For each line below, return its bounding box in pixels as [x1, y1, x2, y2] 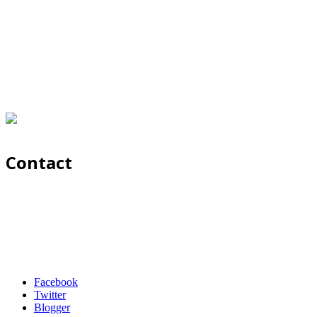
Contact [6, 151, 72, 175]
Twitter [34, 289, 66, 301]
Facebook [34, 276, 78, 289]
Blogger [34, 301, 70, 314]
